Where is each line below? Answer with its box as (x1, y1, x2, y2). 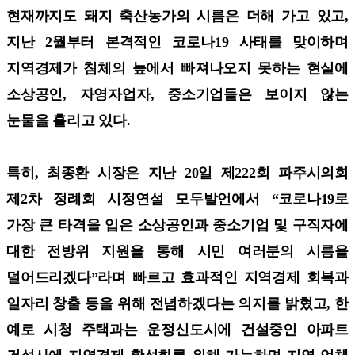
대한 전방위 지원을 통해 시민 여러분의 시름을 (6, 242, 349, 259)
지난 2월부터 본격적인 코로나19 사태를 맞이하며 (6, 33, 349, 50)
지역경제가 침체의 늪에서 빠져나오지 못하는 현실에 (6, 59, 349, 76)
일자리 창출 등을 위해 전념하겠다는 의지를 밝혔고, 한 (6, 295, 349, 311)
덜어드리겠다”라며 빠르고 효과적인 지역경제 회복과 (6, 269, 349, 285)
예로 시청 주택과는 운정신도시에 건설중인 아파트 (6, 321, 349, 338)
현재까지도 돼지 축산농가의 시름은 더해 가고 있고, (6, 7, 349, 24)
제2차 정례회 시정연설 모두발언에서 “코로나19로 (6, 190, 349, 207)
